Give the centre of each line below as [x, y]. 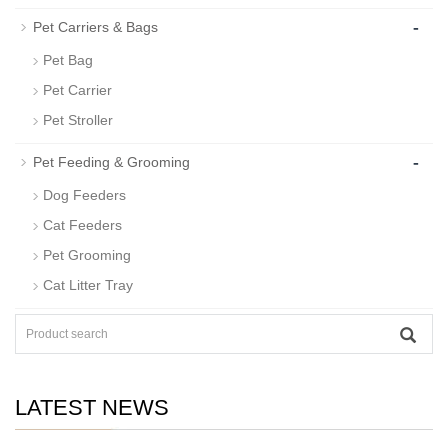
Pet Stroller [78, 120]
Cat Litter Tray [88, 285]
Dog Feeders [84, 195]
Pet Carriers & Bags [95, 27]
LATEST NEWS [92, 408]
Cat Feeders [82, 225]
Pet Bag [68, 60]
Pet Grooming [87, 255]
